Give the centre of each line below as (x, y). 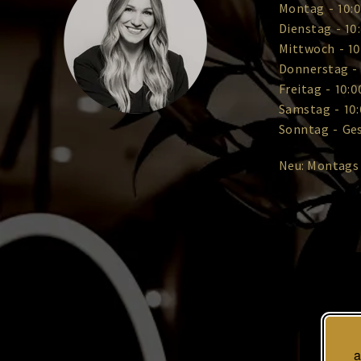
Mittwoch (307, 48)
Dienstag (305, 28)
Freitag (301, 89)
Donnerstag (314, 68)
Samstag (305, 109)
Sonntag (304, 129)
